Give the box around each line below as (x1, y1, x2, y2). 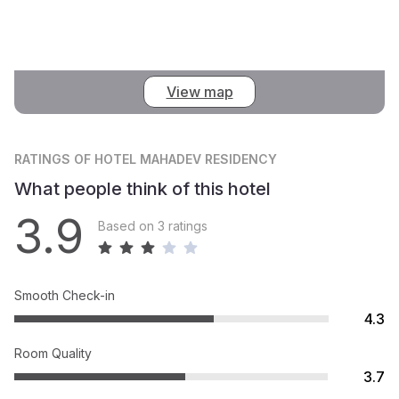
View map (166, 83, 233, 102)
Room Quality (14, 345, 92, 361)
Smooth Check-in (14, 287, 115, 303)
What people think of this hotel (14, 177, 271, 199)
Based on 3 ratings (98, 218, 208, 234)
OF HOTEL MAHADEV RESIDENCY (74, 151, 277, 167)
